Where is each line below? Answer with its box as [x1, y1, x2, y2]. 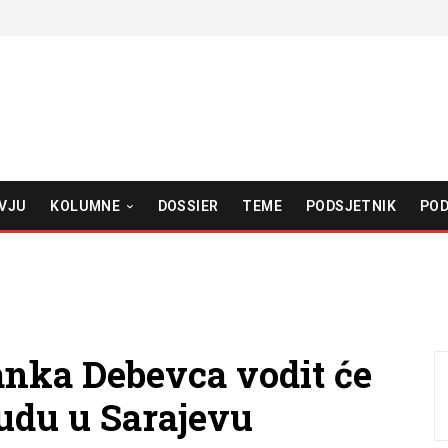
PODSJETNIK [305, 197, 396, 214]
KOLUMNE [50, 197, 121, 214]
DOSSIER [157, 197, 219, 214]
